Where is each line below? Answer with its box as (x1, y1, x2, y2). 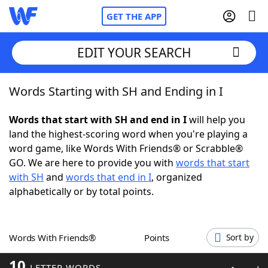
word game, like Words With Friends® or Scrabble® (9, 142, 243, 155)
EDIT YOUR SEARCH (77, 44, 191, 61)
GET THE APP (106, 10, 162, 22)
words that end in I (66, 170, 151, 184)
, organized (151, 170, 202, 184)
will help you (187, 113, 245, 126)
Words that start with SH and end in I (9, 113, 187, 126)
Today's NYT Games (33, 215, 124, 228)
